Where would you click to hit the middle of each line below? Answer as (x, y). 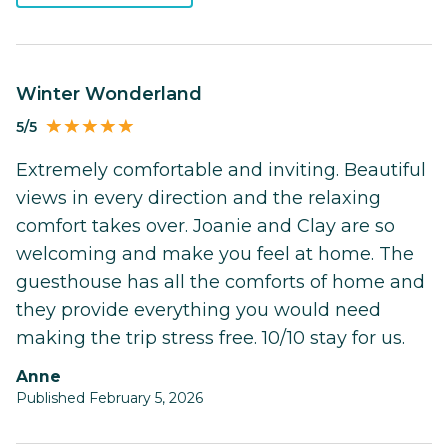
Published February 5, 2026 (109, 398)
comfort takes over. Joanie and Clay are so (205, 226)
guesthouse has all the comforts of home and (220, 282)
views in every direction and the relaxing (198, 198)
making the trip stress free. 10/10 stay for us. (210, 338)
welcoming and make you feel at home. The (215, 254)
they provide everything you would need (198, 310)
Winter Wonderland (119, 94)
